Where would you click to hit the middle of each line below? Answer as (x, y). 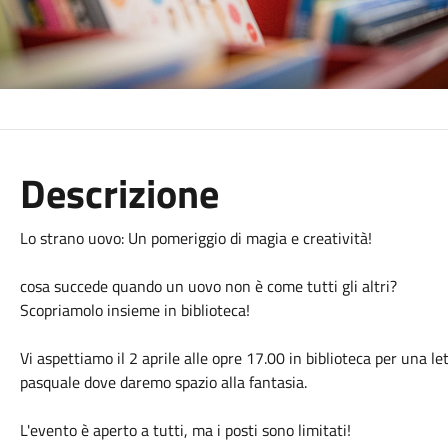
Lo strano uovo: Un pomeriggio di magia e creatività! (195, 238)
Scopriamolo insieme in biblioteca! (134, 310)
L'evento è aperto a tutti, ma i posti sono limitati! (185, 430)
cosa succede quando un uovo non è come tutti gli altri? (208, 286)
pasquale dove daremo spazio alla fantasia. (163, 382)
